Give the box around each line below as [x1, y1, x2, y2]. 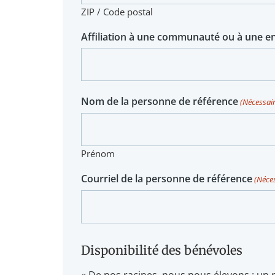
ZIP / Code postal [81, 6, 153, 18]
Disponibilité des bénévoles [81, 242, 242, 258]
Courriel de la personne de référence [81, 172, 252, 186]
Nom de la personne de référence [81, 95, 238, 109]
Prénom [81, 147, 115, 160]
